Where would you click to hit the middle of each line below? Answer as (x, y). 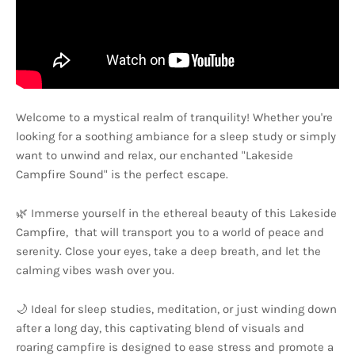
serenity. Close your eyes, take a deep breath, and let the (168, 252)
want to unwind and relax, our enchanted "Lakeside (155, 156)
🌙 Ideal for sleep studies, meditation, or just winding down (176, 309)
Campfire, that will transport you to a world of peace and (170, 233)
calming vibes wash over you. (95, 271)
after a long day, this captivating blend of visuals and (160, 328)
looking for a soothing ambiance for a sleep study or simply (176, 137)
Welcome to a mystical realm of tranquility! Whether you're (174, 118)
